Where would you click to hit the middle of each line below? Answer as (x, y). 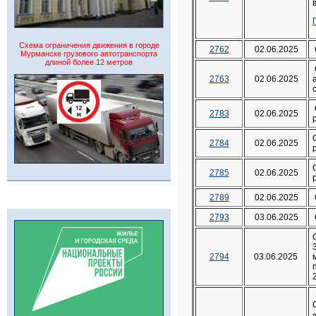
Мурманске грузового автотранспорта (89, 54)
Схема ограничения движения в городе (89, 45)
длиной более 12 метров (89, 62)
